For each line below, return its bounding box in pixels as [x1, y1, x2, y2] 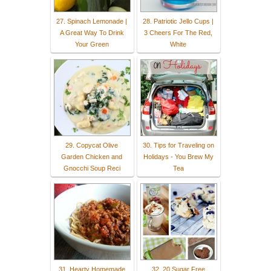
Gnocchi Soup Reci [63, 164, 120, 172]
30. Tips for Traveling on [142, 141, 214, 149]
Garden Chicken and [61, 152, 122, 160]
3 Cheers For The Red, [144, 28, 212, 36]
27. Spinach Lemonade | [56, 17, 127, 25]
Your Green [74, 40, 109, 48]
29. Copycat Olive [65, 141, 118, 149]
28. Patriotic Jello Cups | [143, 17, 214, 25]
